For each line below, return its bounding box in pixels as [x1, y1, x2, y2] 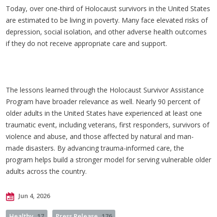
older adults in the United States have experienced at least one [6, 108, 202, 118]
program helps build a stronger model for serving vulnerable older [6, 155, 211, 164]
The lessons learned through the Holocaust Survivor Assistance [6, 85, 204, 94]
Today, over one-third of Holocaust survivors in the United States [6, 4, 210, 13]
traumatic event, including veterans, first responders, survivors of [6, 120, 209, 129]
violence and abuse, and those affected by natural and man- [6, 132, 194, 141]
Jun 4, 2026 [17, 191, 50, 200]
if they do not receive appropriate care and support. [6, 39, 169, 48]
